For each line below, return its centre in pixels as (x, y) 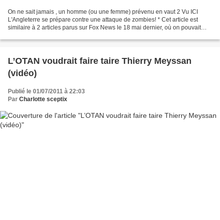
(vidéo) (22, 73)
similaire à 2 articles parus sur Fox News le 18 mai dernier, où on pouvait (104, 27)
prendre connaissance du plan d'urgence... (65, 35)
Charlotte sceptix (43, 99)
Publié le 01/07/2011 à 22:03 (46, 91)
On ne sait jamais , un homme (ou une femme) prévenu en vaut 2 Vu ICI (103, 12)
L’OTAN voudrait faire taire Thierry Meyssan (100, 61)
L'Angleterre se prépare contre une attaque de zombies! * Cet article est (103, 19)
